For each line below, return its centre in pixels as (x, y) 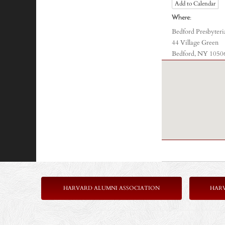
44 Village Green (195, 43)
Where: (182, 18)
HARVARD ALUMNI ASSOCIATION (111, 188)
